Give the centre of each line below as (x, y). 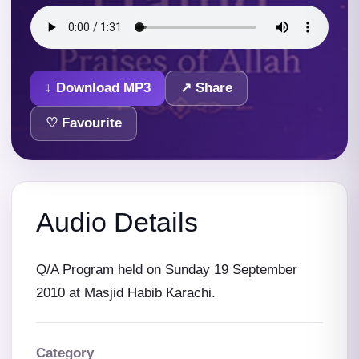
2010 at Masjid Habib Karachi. (126, 293)
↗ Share (206, 87)
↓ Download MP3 (98, 87)
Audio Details (117, 222)
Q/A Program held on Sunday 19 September (167, 270)
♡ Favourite (84, 123)
